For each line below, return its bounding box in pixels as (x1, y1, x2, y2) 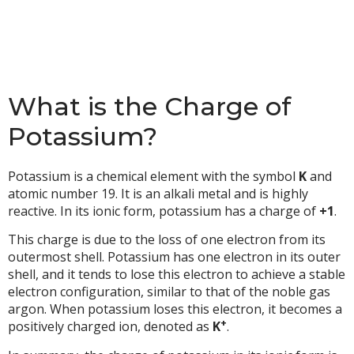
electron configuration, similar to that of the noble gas (8, 283, 330, 301)
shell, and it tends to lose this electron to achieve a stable (8, 265, 345, 284)
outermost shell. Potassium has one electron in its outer (8, 248, 341, 266)
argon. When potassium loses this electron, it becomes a (8, 300, 342, 318)
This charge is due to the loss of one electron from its (8, 231, 326, 249)
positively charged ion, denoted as (8, 318, 213, 336)
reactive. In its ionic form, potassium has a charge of (8, 202, 319, 220)
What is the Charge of (8, 91, 291, 122)
